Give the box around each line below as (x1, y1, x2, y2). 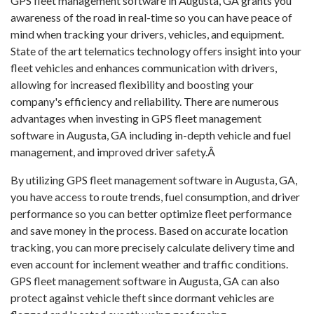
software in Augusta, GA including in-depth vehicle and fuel (11, 128, 291, 142)
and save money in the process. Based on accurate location (11, 224, 288, 237)
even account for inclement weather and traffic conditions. (11, 257, 288, 271)
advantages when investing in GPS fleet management (11, 111, 261, 125)
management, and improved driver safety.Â (11, 145, 217, 158)
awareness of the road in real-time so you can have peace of (11, 11, 292, 24)
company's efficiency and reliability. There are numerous (11, 95, 279, 108)
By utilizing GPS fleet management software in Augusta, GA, (11, 173, 297, 186)
